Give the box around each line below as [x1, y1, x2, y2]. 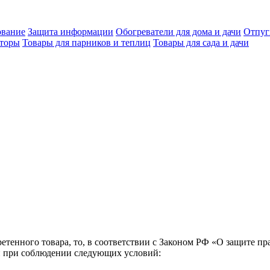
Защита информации [28, 27, 113, 37]
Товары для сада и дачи [153, 37, 249, 48]
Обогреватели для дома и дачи [116, 27, 241, 37]
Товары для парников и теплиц [22, 37, 151, 48]
